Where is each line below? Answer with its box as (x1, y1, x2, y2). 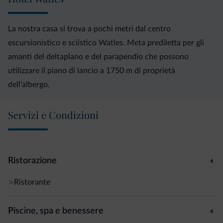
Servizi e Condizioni (8, 108, 99, 121)
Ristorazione (8, 156, 57, 165)
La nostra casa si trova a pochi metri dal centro (8, 25, 171, 33)
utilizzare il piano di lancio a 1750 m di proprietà (8, 67, 175, 75)
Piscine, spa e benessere (8, 206, 104, 216)
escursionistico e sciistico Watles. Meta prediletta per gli (8, 39, 204, 47)
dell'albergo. (8, 81, 50, 89)
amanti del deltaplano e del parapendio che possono (8, 53, 189, 61)
